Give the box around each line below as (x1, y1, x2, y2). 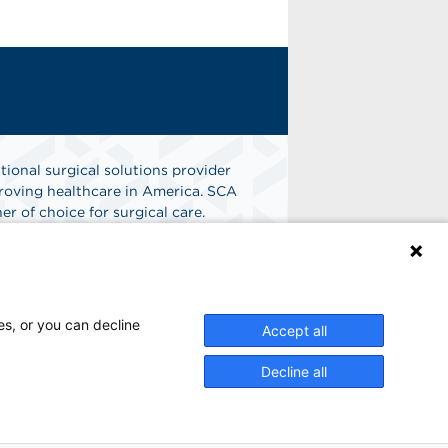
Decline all (261, 363, 327, 380)
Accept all (261, 322, 327, 339)
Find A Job (66, 262, 140, 277)
